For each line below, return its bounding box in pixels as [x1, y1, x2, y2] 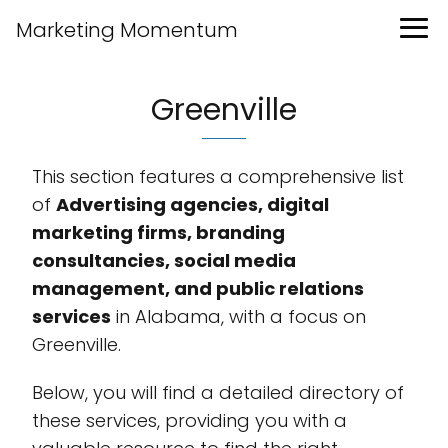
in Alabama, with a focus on [111, 304, 366, 329]
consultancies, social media [32, 248, 296, 273]
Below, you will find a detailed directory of [32, 380, 404, 405]
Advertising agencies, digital [56, 192, 329, 217]
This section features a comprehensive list [32, 164, 404, 189]
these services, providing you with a [32, 408, 347, 433]
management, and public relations [32, 276, 364, 301]
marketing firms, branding [32, 220, 285, 245]
